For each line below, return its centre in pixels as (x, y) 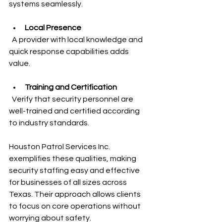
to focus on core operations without (76, 206)
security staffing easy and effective (75, 170)
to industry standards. (49, 123)
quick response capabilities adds (70, 52)
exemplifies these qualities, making (73, 159)
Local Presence (53, 28)
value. (20, 63)
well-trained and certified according (75, 111)
